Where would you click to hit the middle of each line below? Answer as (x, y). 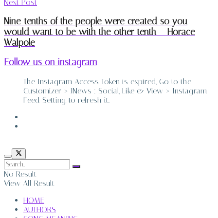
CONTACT (39, 127)
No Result (20, 174)
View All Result (29, 183)
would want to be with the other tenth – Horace (100, 32)
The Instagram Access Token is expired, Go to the (107, 82)
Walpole (19, 43)
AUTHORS (40, 210)
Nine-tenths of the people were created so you (96, 21)
